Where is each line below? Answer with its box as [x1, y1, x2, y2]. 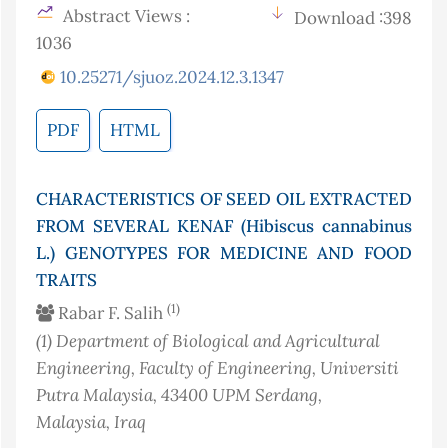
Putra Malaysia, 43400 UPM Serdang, [36, 383, 322, 407]
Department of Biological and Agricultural [56, 329, 380, 353]
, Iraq [106, 410, 146, 434]
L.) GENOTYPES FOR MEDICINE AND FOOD [36, 242, 412, 265]
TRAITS [36, 269, 97, 292]
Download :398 [294, 7, 412, 30]
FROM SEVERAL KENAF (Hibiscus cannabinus [36, 215, 412, 238]
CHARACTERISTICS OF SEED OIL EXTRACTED [36, 188, 412, 211]
